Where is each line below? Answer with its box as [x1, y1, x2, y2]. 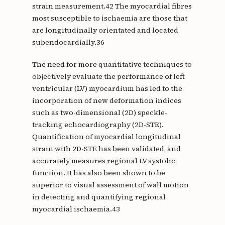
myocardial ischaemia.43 [32, 203, 120, 214]
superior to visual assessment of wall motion [32, 179, 189, 190]
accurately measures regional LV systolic [32, 155, 175, 166]
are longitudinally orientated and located [32, 25, 178, 35]
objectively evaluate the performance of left [32, 71, 185, 81]
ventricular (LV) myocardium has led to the [32, 83, 182, 93]
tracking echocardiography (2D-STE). [32, 119, 163, 130]
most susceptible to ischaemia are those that [32, 13, 187, 23]
